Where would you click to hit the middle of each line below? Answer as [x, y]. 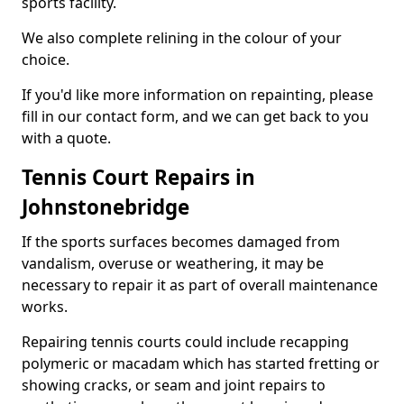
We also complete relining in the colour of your [182, 38]
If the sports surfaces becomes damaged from [181, 242]
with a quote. [66, 138]
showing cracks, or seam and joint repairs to [174, 385]
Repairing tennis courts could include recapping [185, 342]
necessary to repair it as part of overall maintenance [200, 285]
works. [45, 307]
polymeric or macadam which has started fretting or [201, 363]
